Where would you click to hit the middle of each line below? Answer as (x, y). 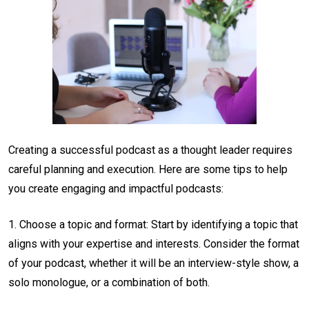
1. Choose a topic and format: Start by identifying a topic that (153, 225)
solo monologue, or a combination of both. (109, 283)
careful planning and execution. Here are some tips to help (148, 170)
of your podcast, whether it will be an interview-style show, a (153, 263)
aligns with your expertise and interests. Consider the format (154, 244)
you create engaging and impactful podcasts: (116, 189)
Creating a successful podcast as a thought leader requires (150, 150)
